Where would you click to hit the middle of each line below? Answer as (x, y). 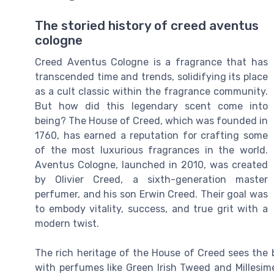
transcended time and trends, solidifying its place (151, 77)
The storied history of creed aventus (147, 26)
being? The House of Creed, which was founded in (151, 121)
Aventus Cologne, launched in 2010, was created (151, 165)
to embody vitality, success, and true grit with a (151, 209)
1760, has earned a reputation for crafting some (151, 136)
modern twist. (67, 224)
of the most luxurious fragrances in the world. (151, 150)
